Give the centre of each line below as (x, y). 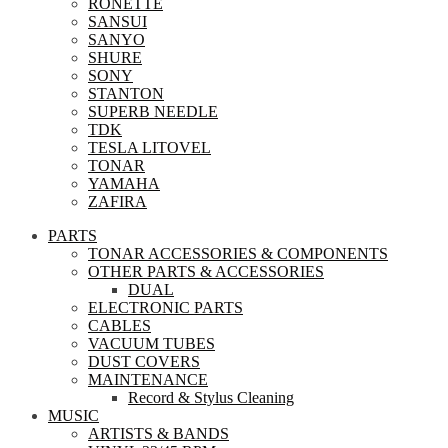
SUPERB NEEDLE (153, 111)
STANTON (126, 93)
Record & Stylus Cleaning (211, 397)
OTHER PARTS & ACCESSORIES (206, 271)
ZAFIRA (117, 201)
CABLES (119, 325)
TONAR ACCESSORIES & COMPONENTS (238, 253)
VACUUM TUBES (151, 343)
